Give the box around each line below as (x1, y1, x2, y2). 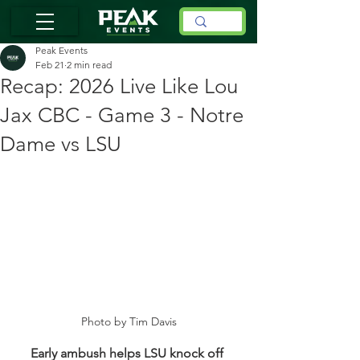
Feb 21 (35, 59, 64, 71)
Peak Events (35, 44, 88, 56)
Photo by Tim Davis (80, 313, 177, 329)
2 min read (67, 59, 112, 71)
